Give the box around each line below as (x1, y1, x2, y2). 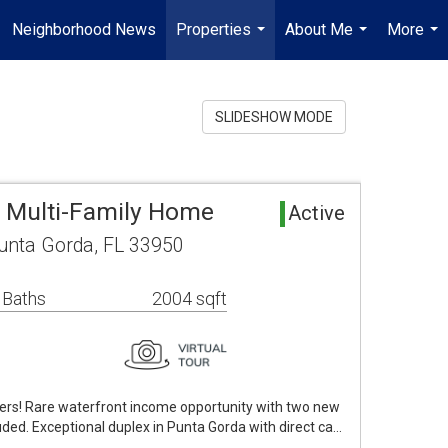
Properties (176, 20, 251, 39)
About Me (285, 20, 353, 39)
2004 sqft (152, 288, 227, 309)
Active (288, 201, 345, 225)
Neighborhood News (12, 20, 156, 39)
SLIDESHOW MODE (215, 109, 333, 125)
